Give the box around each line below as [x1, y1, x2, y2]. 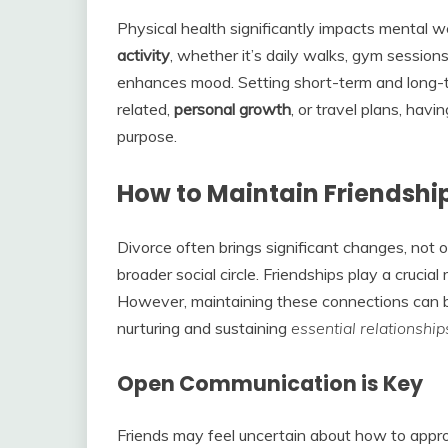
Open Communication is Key [117, 369, 423, 399]
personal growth [174, 99, 291, 120]
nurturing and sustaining [117, 318, 291, 339]
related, [117, 99, 174, 120]
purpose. [117, 126, 177, 147]
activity [117, 45, 170, 66]
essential [291, 318, 356, 339]
